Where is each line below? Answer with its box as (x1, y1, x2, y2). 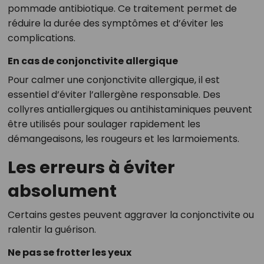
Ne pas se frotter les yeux (7, 246, 131, 260)
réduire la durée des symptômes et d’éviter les (7, 16, 223, 31)
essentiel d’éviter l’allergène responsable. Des (7, 88, 220, 102)
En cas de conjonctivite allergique (7, 54, 178, 68)
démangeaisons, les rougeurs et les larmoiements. (7, 132, 239, 146)
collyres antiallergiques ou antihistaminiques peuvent (7, 103, 252, 117)
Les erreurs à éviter (7, 156, 175, 180)
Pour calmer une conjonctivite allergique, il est (7, 73, 220, 87)
